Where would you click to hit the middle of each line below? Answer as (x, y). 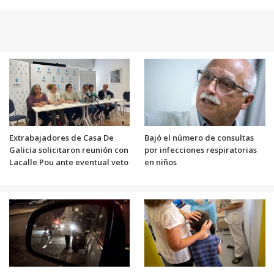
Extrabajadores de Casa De (61, 137)
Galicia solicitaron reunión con (68, 150)
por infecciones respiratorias (201, 150)
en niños (161, 162)
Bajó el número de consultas (199, 137)
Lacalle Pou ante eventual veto (68, 162)
